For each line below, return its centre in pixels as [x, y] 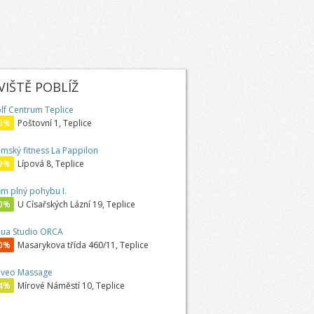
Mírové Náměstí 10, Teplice [71, 286]
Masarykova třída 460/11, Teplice [83, 245]
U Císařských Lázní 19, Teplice [76, 204]
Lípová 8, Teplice [50, 164]
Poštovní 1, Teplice [54, 123]
